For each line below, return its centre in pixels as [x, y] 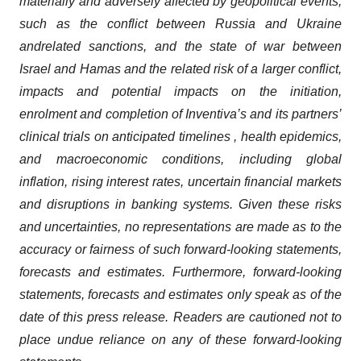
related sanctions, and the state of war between [191, 46]
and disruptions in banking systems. [129, 204]
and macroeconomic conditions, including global [180, 159]
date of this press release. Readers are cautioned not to [180, 317]
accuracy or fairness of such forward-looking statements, [180, 249]
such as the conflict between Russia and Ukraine [180, 24]
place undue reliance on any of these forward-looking [180, 340]
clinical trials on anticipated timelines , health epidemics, [180, 137]
